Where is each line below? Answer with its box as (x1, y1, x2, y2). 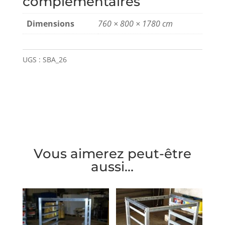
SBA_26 (42, 54, 67, 64)
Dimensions (26, 18, 74, 29)
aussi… (91, 158, 134, 175)
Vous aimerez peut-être (33, 145, 191, 162)
